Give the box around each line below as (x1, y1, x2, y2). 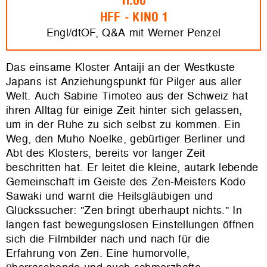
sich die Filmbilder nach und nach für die (6, 231, 210, 247)
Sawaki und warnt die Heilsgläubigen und (6, 188, 213, 204)
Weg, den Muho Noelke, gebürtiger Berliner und (6, 131, 246, 147)
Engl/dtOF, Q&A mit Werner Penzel (46, 25, 221, 41)
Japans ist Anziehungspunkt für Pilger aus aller (6, 74, 242, 89)
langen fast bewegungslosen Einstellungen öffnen (6, 217, 254, 232)
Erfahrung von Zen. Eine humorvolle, (6, 246, 190, 261)
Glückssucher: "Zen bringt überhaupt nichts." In (6, 203, 242, 218)
